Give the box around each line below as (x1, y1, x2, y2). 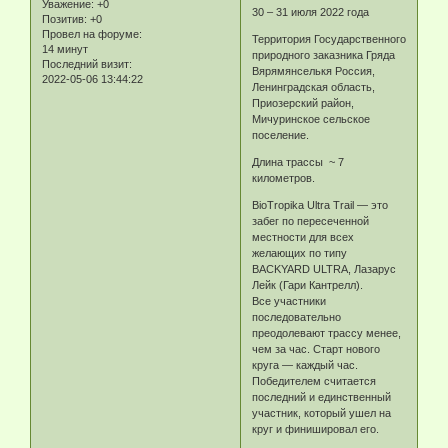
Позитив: (42, 12, 87, 25)
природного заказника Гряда (252, 49, 396, 62)
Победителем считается (252, 375, 377, 388)
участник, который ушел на (252, 407, 392, 420)
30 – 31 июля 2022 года (252, 6, 370, 19)
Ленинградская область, (252, 81, 376, 94)
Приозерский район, (252, 97, 355, 110)
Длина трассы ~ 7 (252, 156, 345, 169)
